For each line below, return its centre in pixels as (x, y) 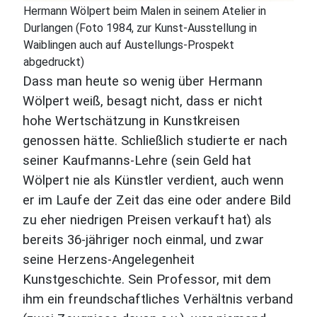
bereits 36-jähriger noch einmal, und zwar (143, 240)
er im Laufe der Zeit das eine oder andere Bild (157, 200)
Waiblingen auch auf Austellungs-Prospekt (129, 45)
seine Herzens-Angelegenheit (109, 260)
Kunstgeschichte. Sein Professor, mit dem (147, 279)
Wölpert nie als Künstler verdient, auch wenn (153, 180)
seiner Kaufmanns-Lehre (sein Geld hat (137, 161)
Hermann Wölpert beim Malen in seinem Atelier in (145, 11)
